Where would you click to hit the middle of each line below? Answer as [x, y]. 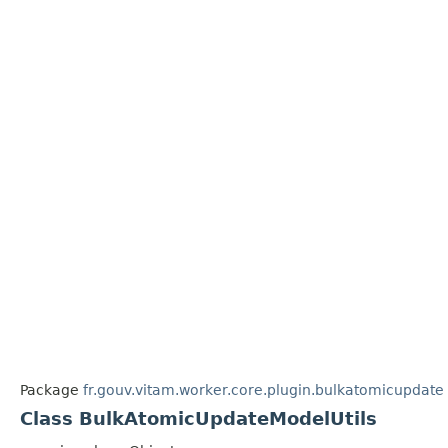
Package [49, 390]
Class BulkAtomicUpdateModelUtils [198, 418]
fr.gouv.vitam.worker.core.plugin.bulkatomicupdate [263, 390]
